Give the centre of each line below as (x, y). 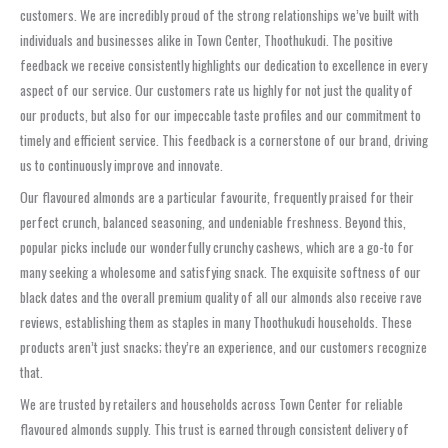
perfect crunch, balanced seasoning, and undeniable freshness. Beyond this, (213, 222)
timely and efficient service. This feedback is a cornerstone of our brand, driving (224, 140)
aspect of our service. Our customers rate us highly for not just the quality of (216, 90)
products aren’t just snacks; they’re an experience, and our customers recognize (223, 347)
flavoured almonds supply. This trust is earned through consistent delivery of (214, 429)
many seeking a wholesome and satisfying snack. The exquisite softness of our (220, 272)
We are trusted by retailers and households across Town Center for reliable (211, 404)
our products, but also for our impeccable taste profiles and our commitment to (220, 115)
